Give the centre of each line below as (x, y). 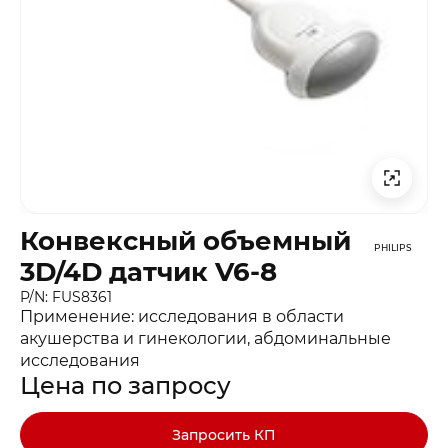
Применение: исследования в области (182, 316)
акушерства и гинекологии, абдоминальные (205, 338)
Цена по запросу (125, 385)
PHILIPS (393, 248)
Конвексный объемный (185, 240)
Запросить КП (224, 434)
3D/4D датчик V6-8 (148, 271)
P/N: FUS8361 (66, 296)
